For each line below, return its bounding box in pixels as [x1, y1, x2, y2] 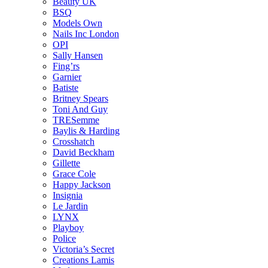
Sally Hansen [53, 50, 103, 60]
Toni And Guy [53, 104, 108, 114]
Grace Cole [53, 169, 96, 179]
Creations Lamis [53, 255, 114, 265]
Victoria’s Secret [53, 244, 114, 254]
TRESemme [53, 115, 99, 125]
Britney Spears [53, 93, 108, 103]
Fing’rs [53, 61, 80, 71]
